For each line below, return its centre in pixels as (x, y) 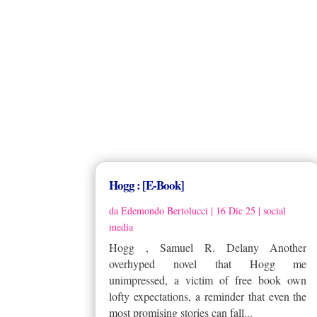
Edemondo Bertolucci (165, 210)
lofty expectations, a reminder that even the (208, 296)
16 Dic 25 (236, 210)
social (275, 210)
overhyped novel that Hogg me (208, 263)
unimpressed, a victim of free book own (208, 279)
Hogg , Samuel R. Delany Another (208, 247)
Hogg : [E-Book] (147, 185)
